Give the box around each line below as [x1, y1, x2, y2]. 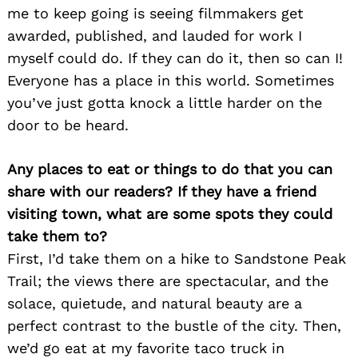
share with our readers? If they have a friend [7, 182, 316, 200]
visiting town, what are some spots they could [7, 205, 332, 222]
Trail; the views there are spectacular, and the [7, 272, 328, 289]
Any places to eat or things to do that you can [7, 160, 332, 177]
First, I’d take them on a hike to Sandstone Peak [7, 249, 346, 267]
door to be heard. [7, 116, 129, 133]
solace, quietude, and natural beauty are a [7, 294, 302, 312]
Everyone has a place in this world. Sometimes [7, 71, 334, 89]
